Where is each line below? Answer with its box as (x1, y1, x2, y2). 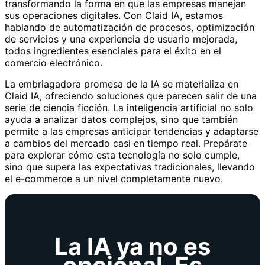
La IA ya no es (54, 231, 211, 261)
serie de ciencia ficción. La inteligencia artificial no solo (5, 101, 253, 114)
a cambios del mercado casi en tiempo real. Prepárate (5, 137, 247, 149)
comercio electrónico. (5, 56, 102, 69)
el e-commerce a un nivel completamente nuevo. (5, 172, 223, 185)
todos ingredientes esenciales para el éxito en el (5, 44, 221, 57)
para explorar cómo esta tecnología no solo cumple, (5, 148, 240, 161)
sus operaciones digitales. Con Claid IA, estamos (5, 9, 223, 21)
